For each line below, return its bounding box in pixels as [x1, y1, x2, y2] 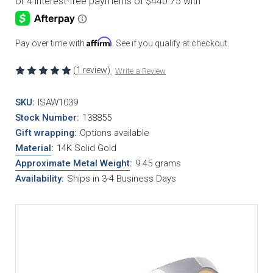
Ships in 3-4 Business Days [66, 172, 176, 184]
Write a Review [115, 66, 166, 76]
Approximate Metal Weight [15, 157, 130, 169]
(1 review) [73, 65, 112, 75]
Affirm [87, 36, 112, 47]
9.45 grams [135, 157, 181, 169]
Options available [79, 127, 149, 138]
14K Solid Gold [56, 142, 116, 154]
